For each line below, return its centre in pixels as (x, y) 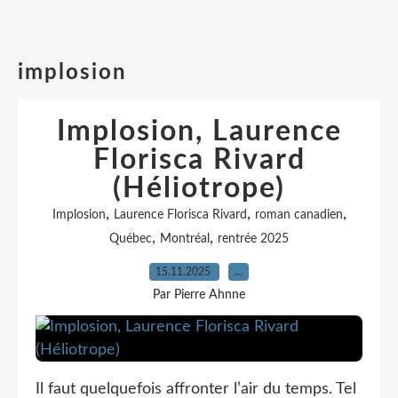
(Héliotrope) (199, 188)
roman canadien (298, 215)
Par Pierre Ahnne (199, 295)
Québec (131, 239)
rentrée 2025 (253, 239)
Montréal (185, 239)
